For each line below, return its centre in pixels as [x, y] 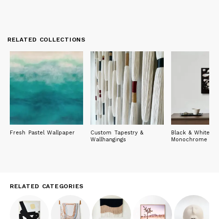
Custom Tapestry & [117, 132]
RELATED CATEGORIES [47, 186]
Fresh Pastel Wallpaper [43, 132]
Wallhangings [108, 139]
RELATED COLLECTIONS [46, 39]
